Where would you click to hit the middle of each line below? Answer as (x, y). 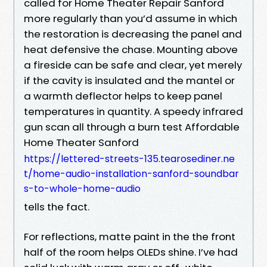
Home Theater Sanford (81, 142)
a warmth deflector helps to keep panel (123, 96)
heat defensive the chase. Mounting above (131, 49)
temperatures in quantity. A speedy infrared (133, 111)
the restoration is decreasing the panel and (133, 34)
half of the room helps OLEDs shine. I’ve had (131, 252)
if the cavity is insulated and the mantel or (129, 80)
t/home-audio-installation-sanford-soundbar (131, 173)
